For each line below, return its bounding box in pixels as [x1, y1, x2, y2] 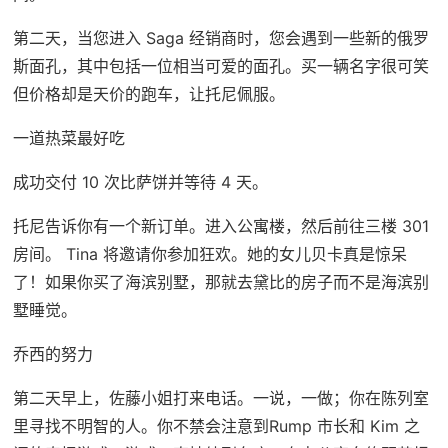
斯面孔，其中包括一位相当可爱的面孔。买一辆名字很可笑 [12, 55, 429, 76]
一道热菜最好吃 [12, 127, 125, 148]
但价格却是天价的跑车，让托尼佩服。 [12, 83, 285, 104]
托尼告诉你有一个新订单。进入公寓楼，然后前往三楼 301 [12, 215, 429, 236]
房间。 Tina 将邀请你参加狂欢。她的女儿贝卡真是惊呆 [12, 243, 407, 264]
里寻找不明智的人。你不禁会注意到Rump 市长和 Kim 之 [12, 415, 420, 436]
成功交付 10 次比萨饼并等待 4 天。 [12, 171, 268, 192]
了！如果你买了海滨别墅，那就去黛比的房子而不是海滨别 [12, 271, 429, 292]
